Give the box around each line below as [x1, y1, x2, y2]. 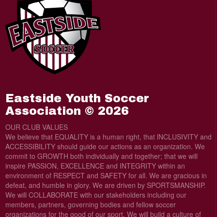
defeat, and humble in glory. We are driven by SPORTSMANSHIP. [5, 180, 206, 190]
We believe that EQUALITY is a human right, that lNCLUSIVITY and [5, 132, 212, 142]
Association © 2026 [5, 105, 129, 118]
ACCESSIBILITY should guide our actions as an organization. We [5, 141, 205, 152]
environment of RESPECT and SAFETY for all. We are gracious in [5, 170, 207, 181]
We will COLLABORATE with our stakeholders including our [5, 190, 186, 200]
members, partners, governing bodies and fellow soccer [5, 200, 176, 210]
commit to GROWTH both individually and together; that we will [5, 151, 198, 161]
